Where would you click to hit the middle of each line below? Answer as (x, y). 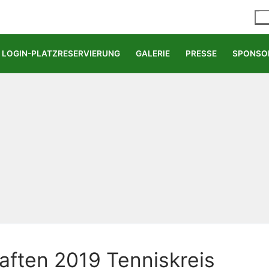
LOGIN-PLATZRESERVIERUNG (61, 53)
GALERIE (153, 53)
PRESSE (201, 53)
